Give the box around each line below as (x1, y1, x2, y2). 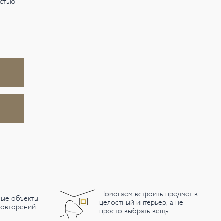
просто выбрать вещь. (99, 207, 171, 215)
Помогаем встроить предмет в (99, 190, 198, 198)
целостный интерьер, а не (99, 198, 184, 207)
